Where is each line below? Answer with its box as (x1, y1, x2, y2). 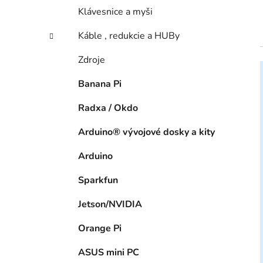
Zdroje (78, 53, 105, 67)
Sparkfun (78, 174, 118, 187)
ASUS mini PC (78, 246, 139, 259)
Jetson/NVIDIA (78, 198, 142, 211)
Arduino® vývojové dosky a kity (78, 126, 215, 139)
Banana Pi (78, 77, 122, 91)
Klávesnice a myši (78, 5, 153, 19)
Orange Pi (78, 222, 122, 235)
